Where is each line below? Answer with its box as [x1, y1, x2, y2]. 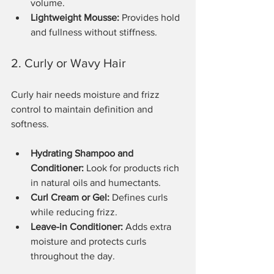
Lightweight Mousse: [31, 12, 119, 23]
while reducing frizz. [31, 206, 117, 217]
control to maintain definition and [11, 103, 155, 114]
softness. [11, 118, 49, 129]
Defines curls [109, 191, 170, 202]
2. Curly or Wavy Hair [11, 56, 126, 70]
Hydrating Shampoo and [31, 147, 136, 158]
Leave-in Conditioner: [31, 221, 123, 232]
